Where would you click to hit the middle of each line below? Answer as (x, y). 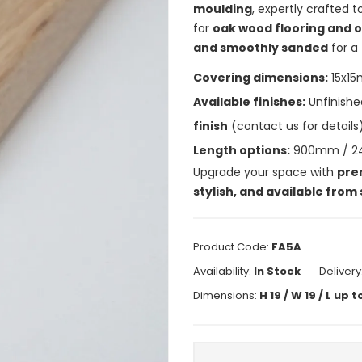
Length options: (242, 150)
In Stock (278, 271)
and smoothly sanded (261, 47)
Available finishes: (249, 101)
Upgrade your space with (265, 172)
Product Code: (232, 246)
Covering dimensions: (261, 77)
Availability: (223, 271)
